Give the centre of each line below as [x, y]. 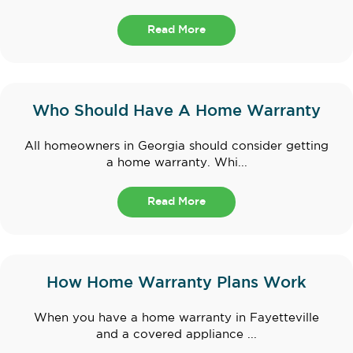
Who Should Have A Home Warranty [176, 111]
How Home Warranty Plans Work [176, 283]
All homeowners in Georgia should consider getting [176, 147]
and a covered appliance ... [176, 335]
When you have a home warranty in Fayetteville [176, 318]
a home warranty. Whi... [176, 163]
